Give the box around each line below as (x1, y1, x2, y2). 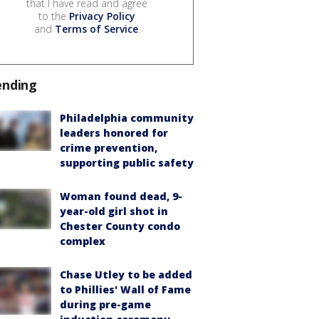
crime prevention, (60, 141, 157, 155)
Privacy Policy (69, 9, 135, 23)
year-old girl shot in (60, 204, 168, 219)
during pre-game (60, 298, 151, 312)
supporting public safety (60, 156, 194, 170)
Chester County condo (60, 219, 180, 234)
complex (60, 234, 105, 249)
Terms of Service (54, 22, 138, 36)
